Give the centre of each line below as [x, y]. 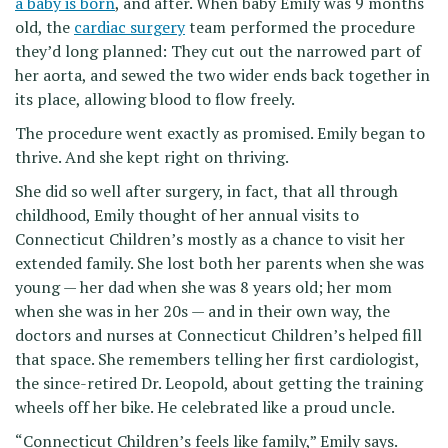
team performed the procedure [300, 27]
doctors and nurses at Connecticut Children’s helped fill [218, 335]
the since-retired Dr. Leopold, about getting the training [219, 383]
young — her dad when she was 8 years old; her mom [203, 287]
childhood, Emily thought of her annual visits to [187, 215]
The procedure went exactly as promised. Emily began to [220, 133]
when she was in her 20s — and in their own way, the [202, 311]
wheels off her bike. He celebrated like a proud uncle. [205, 407]
